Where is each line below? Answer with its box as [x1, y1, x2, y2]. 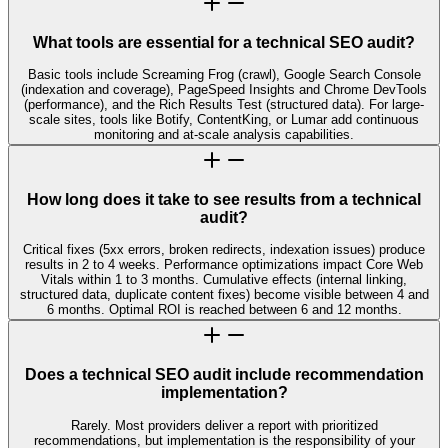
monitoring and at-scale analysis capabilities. [94, 127, 354, 143]
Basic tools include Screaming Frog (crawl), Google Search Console [27, 67, 421, 83]
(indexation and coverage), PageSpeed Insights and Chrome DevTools [21, 82, 427, 98]
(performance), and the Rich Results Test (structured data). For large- [24, 97, 424, 113]
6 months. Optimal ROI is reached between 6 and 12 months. [46, 302, 402, 318]
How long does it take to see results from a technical [27, 190, 421, 208]
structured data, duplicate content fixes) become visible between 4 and [19, 287, 429, 303]
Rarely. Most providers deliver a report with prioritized [70, 417, 378, 433]
